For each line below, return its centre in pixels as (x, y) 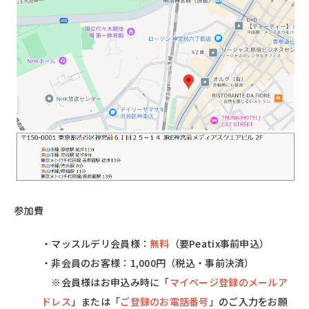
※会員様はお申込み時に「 (106, 282)
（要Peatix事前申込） (219, 243)
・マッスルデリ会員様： (96, 243)
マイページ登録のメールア (229, 282)
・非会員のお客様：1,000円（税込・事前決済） (148, 262)
